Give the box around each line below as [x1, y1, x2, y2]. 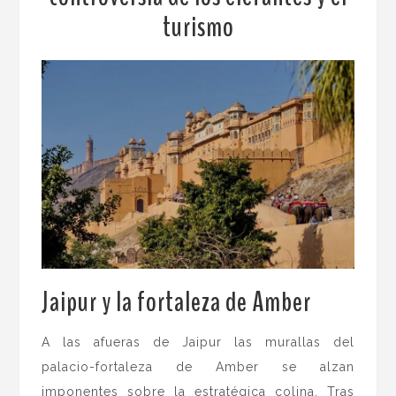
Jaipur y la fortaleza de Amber [42, 282, 312, 321]
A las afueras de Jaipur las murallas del [42, 334, 354, 349]
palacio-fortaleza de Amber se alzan [42, 359, 354, 374]
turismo [162, 7, 234, 46]
